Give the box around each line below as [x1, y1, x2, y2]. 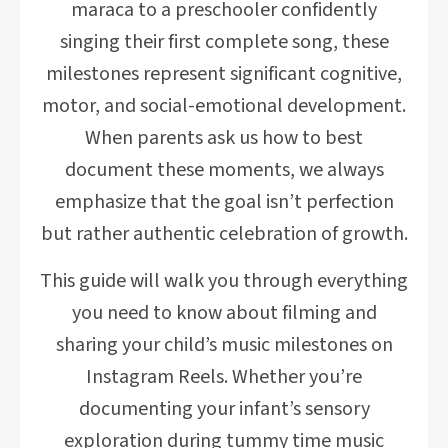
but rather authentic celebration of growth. [40, 220, 408, 248]
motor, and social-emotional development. [42, 92, 406, 120]
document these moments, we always [64, 156, 384, 184]
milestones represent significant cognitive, [46, 60, 402, 88]
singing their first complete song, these [59, 28, 389, 56]
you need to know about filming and [71, 299, 377, 327]
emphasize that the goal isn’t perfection [54, 188, 394, 216]
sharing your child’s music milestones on [55, 331, 393, 359]
